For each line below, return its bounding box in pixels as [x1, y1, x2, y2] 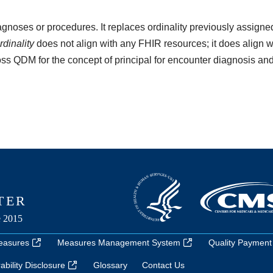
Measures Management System [57, 238, 180, 247]
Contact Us [141, 260, 185, 270]
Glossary [93, 260, 127, 270]
